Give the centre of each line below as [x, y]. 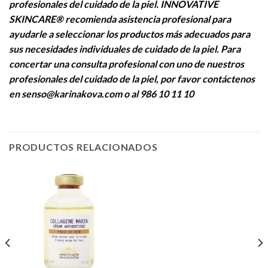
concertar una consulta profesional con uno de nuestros [127, 64]
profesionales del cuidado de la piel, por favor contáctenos [132, 79]
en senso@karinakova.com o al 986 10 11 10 [102, 94]
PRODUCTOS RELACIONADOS [83, 147]
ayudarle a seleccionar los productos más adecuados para [130, 34]
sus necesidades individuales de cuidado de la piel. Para [125, 49]
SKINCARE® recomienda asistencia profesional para [120, 19]
